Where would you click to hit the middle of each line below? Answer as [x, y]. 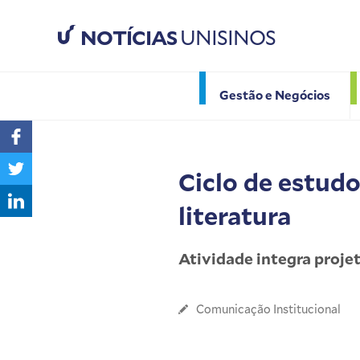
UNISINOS [226, 38]
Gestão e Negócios [274, 94]
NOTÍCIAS [129, 38]
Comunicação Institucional [268, 309]
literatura [235, 216]
